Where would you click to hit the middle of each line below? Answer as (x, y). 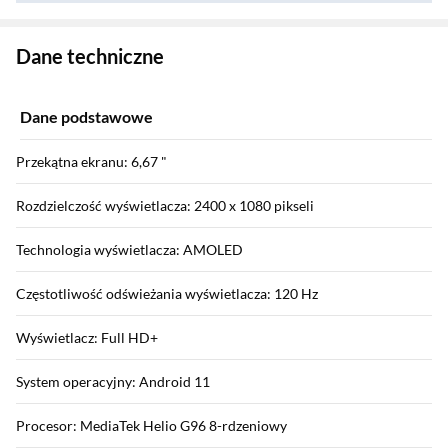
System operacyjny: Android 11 (113, 382)
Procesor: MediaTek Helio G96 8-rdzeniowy (151, 426)
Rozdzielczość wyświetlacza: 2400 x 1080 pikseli (165, 206)
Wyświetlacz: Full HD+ (87, 338)
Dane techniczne (90, 56)
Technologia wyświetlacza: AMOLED (129, 250)
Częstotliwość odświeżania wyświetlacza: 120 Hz (167, 294)
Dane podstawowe (86, 117)
